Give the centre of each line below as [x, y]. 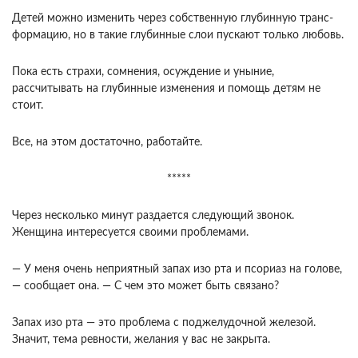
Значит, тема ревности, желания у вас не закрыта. [141, 340]
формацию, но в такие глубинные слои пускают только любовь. [178, 35]
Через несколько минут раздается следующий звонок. [153, 216]
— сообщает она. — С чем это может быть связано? [145, 286]
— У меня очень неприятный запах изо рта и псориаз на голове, [177, 269]
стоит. [28, 105]
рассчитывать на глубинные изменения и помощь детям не [166, 89]
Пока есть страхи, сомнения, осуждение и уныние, [143, 72]
